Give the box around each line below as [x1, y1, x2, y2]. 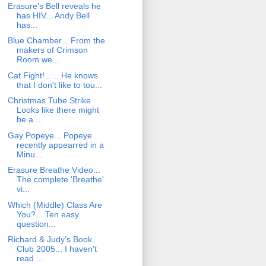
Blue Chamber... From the [7, 36, 105, 46]
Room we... [16, 55, 59, 65]
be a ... [16, 115, 43, 125]
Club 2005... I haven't [16, 244, 97, 254]
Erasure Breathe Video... [7, 165, 100, 175]
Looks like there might [16, 105, 99, 115]
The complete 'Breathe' [16, 175, 104, 185]
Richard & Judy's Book [7, 235, 92, 245]
